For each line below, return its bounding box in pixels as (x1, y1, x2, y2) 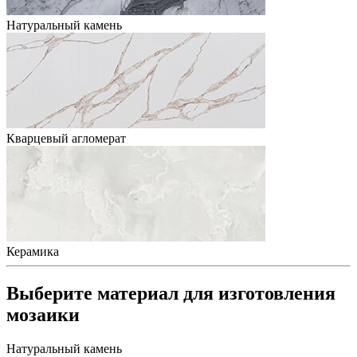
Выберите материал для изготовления (6, 282, 335, 304)
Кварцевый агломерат (6, 131, 126, 146)
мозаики (6, 304, 80, 325)
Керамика (6, 245, 59, 259)
